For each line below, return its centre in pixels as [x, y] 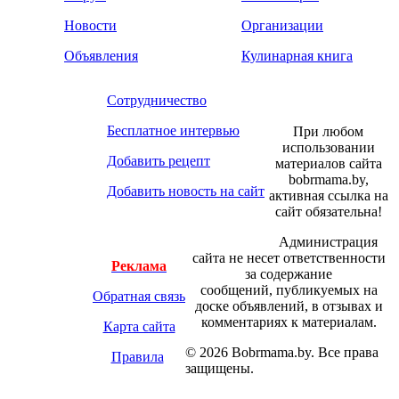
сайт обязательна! [328, 212]
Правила [137, 357]
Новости [90, 26]
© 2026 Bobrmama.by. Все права [282, 353]
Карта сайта [139, 327]
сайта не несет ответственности [289, 258]
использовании [328, 148]
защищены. [220, 369]
